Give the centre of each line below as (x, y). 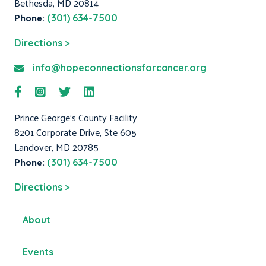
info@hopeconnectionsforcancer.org (120, 68)
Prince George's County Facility (76, 118)
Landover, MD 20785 (56, 147)
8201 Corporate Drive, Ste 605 (75, 132)
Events (38, 252)
